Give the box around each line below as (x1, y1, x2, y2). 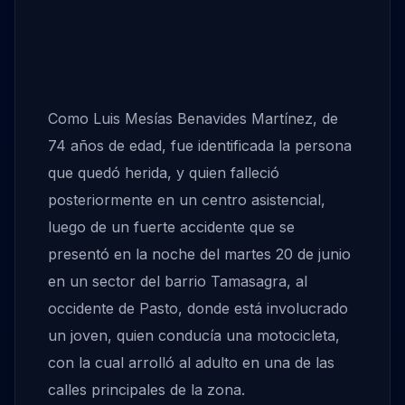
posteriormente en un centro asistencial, (48, 191, 325, 210)
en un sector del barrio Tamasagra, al (48, 272, 307, 291)
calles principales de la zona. (48, 381, 245, 400)
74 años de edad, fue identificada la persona (48, 137, 352, 155)
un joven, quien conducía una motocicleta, (48, 326, 340, 345)
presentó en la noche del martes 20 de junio (48, 245, 351, 264)
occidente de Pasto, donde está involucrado (48, 299, 348, 318)
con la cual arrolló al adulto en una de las (48, 353, 334, 372)
